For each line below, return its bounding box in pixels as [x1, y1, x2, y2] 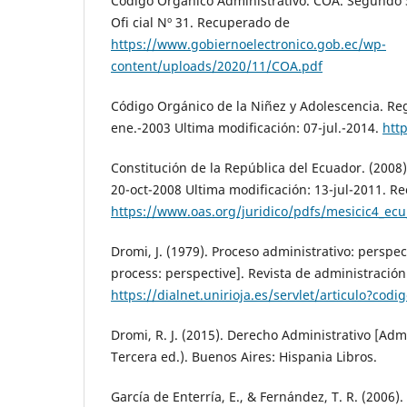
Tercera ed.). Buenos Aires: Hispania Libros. [111, 347, 377, 365]
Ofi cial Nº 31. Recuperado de [111, 13, 290, 31]
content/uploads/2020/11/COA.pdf [111, 56, 323, 74]
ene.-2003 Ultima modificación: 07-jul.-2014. [111, 118, 382, 136]
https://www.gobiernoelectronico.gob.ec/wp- [111, 35, 386, 53]
